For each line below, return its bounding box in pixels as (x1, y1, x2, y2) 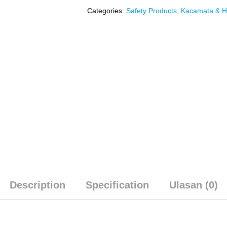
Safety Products (126, 7, 177, 15)
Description (9, 179, 65, 191)
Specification (85, 179, 149, 191)
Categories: (87, 7, 127, 15)
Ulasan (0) (169, 179, 218, 191)
